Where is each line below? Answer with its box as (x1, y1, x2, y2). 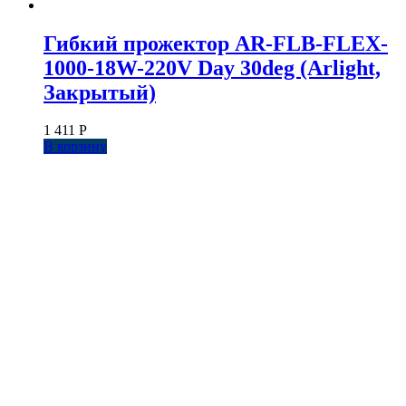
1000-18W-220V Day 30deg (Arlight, (43, 55, 381, 80)
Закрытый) (43, 80, 156, 104)
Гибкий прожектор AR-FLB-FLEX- (43, 31, 388, 55)
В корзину (43, 139, 107, 155)
